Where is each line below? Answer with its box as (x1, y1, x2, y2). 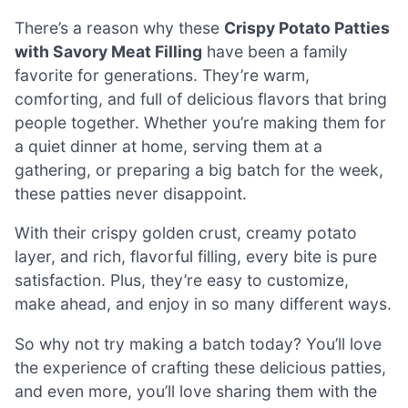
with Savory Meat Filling (15, 41, 202, 61)
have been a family (202, 41, 348, 61)
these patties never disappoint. (15, 183, 247, 203)
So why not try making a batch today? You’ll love (15, 333, 382, 353)
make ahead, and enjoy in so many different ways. (15, 294, 392, 314)
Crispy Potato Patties (224, 17, 390, 37)
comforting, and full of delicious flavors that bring (15, 88, 387, 108)
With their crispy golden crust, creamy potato (15, 223, 357, 243)
